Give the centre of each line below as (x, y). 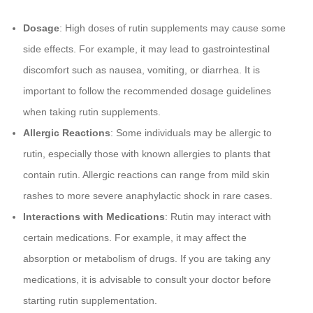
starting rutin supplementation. (90, 301)
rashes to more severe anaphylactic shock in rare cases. (147, 196)
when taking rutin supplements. (92, 112)
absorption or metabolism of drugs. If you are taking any (146, 259)
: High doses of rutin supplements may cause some (172, 28)
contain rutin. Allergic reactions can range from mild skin (146, 175)
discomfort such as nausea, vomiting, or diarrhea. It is (141, 70)
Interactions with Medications (94, 217)
